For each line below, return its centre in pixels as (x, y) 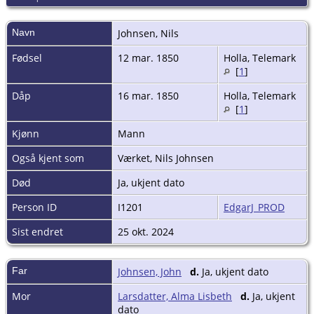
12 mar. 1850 (150, 57)
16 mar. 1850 (150, 95)
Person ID (34, 207)
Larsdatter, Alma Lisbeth (175, 296)
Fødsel (27, 57)
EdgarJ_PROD (254, 207)
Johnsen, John (150, 271)
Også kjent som (48, 158)
